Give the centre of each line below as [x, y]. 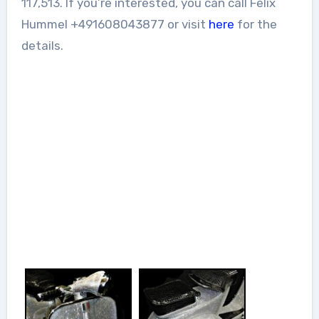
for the [255, 24]
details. [42, 45]
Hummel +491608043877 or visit [115, 24]
